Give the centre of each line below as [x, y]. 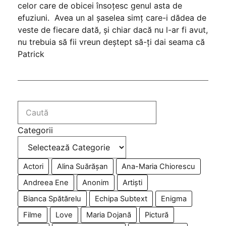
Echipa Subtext [121, 199]
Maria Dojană [109, 215]
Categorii [35, 130]
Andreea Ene [46, 182]
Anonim [96, 182]
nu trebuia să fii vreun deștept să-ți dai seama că [111, 42]
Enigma [174, 199]
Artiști [132, 182]
